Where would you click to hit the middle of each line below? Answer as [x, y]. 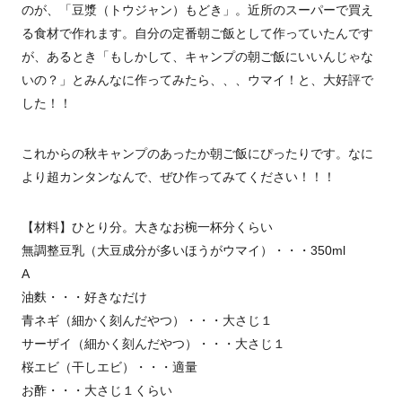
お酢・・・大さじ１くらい [97, 390]
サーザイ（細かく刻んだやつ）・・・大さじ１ [153, 344]
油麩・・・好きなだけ [84, 297]
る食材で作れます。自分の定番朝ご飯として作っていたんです [197, 33]
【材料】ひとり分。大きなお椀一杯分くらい [147, 227]
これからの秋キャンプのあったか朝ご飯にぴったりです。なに [197, 153]
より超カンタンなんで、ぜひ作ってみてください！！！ [179, 177]
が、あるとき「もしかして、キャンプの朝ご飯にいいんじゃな [197, 57]
